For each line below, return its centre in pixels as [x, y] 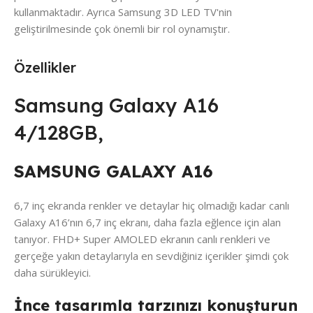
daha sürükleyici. [52, 273]
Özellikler [45, 68]
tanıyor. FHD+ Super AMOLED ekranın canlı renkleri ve [142, 239]
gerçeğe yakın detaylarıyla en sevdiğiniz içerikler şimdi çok [151, 256]
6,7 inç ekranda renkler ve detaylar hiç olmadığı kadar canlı [152, 206]
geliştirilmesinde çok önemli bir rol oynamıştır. [122, 29]
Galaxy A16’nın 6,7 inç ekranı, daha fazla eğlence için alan [147, 223]
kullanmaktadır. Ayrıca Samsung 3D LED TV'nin [123, 12]
